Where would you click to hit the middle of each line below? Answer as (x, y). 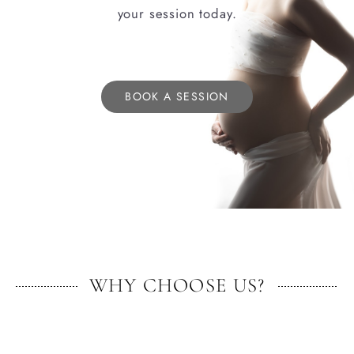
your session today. (177, 13)
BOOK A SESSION (177, 96)
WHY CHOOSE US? (177, 285)
